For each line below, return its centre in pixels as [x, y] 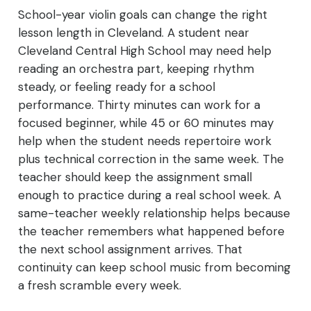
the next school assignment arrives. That [130, 250]
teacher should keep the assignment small [135, 177]
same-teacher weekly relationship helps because [154, 213]
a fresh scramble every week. [100, 286]
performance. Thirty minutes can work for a [139, 105]
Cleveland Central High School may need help [145, 51]
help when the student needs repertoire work [145, 141]
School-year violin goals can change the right [143, 15]
